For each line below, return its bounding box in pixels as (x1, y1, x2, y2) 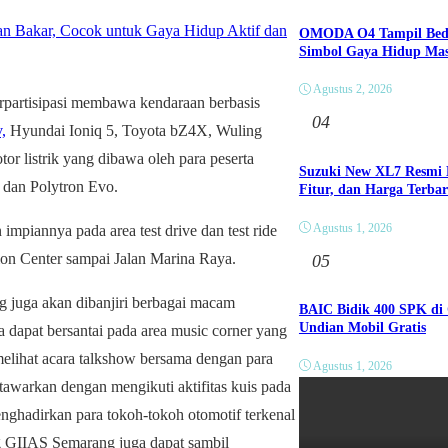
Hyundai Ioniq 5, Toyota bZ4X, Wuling (6, 121, 262, 139)
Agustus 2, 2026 (312, 82, 392, 97)
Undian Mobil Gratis (298, 320, 426, 336)
